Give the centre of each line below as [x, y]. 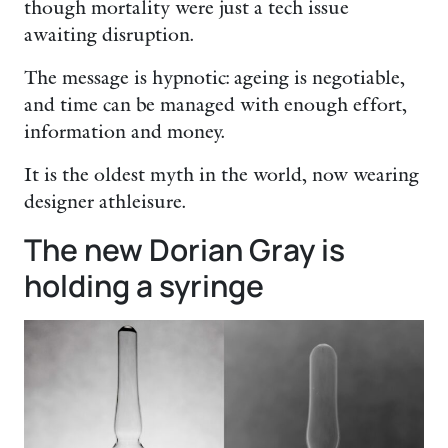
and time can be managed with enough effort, [215, 105]
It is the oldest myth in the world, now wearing [221, 175]
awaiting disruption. [108, 35]
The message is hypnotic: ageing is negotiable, [214, 78]
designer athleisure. [104, 202]
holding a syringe [144, 285]
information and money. [124, 132]
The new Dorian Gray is [184, 249]
